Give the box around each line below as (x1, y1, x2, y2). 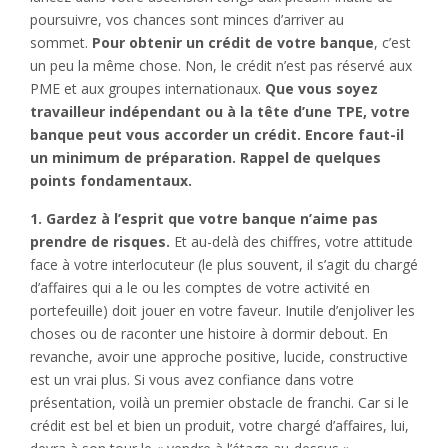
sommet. (30, 32, 92, 52)
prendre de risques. (30, 231, 170, 251)
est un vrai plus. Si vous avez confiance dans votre (30, 369, 354, 389)
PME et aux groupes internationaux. (30, 78, 261, 98)
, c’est (374, 32, 411, 52)
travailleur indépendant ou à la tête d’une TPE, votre (30, 101, 410, 121)
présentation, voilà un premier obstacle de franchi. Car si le (30, 392, 409, 412)
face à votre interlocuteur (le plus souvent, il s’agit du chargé (30, 254, 418, 274)
